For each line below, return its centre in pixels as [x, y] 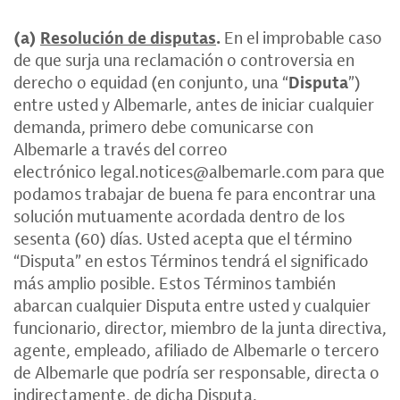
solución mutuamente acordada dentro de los [179, 216]
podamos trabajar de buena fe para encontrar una [195, 194]
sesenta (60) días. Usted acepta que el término [183, 238]
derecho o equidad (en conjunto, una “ [151, 82]
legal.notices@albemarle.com [209, 171]
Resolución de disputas [128, 37]
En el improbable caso [301, 37]
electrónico [57, 171]
